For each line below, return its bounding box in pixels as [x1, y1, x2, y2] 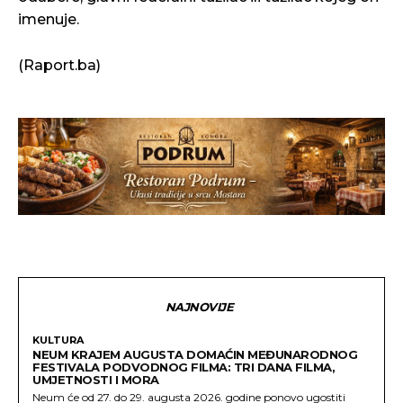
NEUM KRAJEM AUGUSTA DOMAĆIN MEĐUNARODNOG [32, 346, 357, 362]
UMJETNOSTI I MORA [32, 372, 159, 387]
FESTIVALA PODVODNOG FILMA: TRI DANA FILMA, [32, 359, 335, 374]
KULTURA [32, 333, 84, 346]
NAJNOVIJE [165, 299, 234, 314]
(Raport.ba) [18, 57, 101, 75]
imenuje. [18, 11, 79, 29]
